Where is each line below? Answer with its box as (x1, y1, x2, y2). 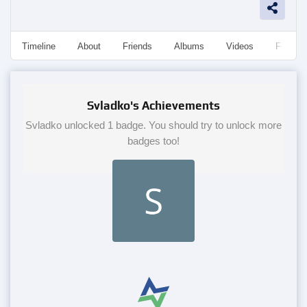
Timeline (22, 41, 56, 51)
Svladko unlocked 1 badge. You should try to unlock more (25, 119, 282, 131)
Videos (226, 41, 254, 51)
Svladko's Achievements (87, 99, 220, 112)
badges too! (127, 135, 180, 147)
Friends (123, 41, 152, 51)
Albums (174, 41, 204, 51)
